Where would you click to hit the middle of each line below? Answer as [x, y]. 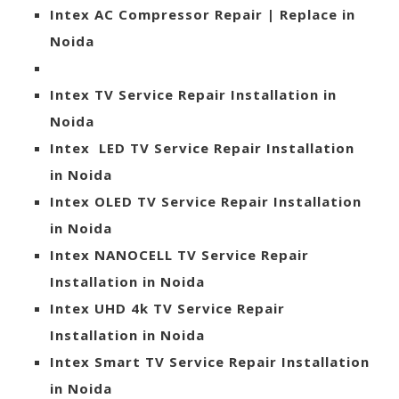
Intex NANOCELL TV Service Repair [179, 254]
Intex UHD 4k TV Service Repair [167, 308]
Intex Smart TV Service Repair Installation [210, 361]
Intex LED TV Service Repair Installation [202, 147]
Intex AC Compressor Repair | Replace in [203, 14]
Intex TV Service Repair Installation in [193, 94]
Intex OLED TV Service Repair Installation [206, 201]
